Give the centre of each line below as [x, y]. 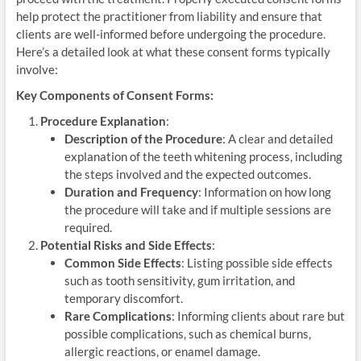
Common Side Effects [122, 262]
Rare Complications [118, 315]
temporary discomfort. [123, 298]
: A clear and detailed [277, 138]
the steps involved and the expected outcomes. [187, 174]
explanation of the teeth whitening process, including [203, 156]
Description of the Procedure [143, 138]
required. [88, 227]
